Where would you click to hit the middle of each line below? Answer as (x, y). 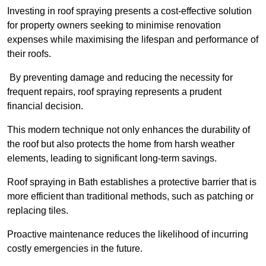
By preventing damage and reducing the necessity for (120, 78)
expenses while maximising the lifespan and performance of (133, 40)
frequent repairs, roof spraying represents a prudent (114, 92)
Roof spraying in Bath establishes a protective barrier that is (132, 182)
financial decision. (45, 106)
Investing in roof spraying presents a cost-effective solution (129, 11)
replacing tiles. (38, 211)
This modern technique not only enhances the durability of (129, 130)
